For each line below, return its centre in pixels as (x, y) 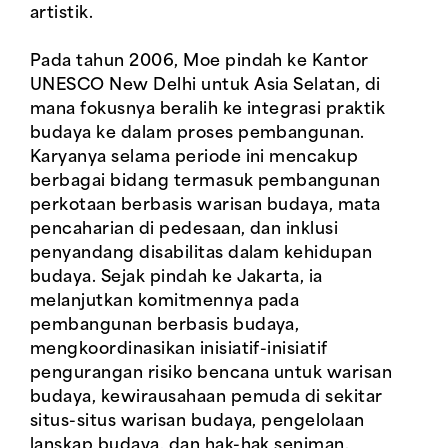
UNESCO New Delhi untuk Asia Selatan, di (205, 86)
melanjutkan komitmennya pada (165, 302)
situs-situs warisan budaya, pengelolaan (197, 422)
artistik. (62, 14)
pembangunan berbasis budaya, (165, 326)
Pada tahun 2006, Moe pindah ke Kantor (199, 62)
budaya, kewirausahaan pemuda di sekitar (206, 398)
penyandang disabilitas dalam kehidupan (201, 254)
